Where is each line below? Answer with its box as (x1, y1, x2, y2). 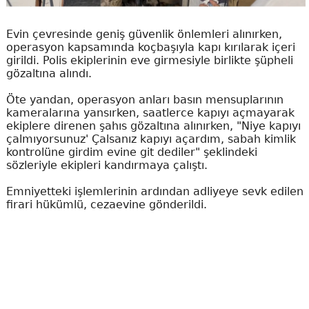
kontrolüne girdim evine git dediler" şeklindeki (6, 146, 257, 159)
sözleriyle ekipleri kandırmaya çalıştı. (6, 159, 208, 172)
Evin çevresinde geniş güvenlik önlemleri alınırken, (6, 28, 282, 41)
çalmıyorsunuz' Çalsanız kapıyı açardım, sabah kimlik (6, 132, 296, 146)
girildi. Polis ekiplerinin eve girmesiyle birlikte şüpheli (6, 54, 293, 68)
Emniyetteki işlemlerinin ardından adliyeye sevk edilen (6, 185, 303, 199)
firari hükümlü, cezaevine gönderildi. (6, 198, 207, 212)
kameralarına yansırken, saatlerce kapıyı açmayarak (6, 106, 295, 120)
